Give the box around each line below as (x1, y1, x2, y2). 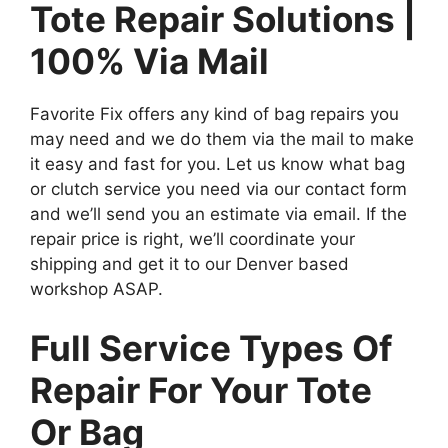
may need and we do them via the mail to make (30, 128, 414, 149)
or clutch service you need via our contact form (30, 178, 407, 199)
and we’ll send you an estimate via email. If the (30, 203, 407, 224)
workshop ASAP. (30, 278, 163, 299)
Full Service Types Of (30, 327, 393, 369)
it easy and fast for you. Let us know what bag (30, 153, 405, 174)
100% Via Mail (30, 39, 269, 82)
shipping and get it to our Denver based (30, 253, 349, 274)
